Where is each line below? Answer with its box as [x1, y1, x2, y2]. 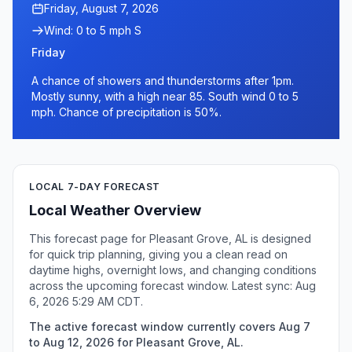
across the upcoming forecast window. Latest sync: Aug [29, 279, 316, 292]
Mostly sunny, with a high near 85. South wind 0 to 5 [31, 90, 299, 103]
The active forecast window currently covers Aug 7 [29, 320, 310, 333]
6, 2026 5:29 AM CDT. [29, 295, 143, 308]
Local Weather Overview [29, 202, 201, 218]
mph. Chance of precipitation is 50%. [31, 105, 222, 119]
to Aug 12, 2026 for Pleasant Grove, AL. [29, 335, 244, 349]
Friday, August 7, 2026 [44, 2, 159, 15]
